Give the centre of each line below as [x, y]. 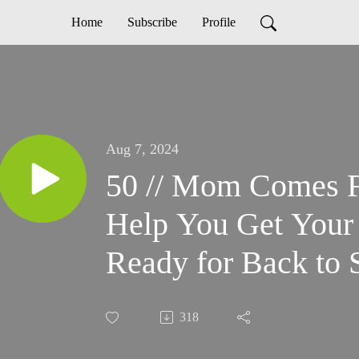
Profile [218, 22]
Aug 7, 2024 [142, 149]
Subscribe [152, 22]
